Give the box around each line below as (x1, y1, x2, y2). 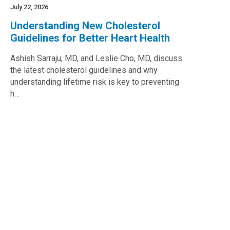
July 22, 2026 (10, 3, 49, 11)
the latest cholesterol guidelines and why (10, 65, 158, 75)
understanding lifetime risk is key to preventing (10, 77, 180, 87)
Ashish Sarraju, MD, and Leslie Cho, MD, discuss (10, 53, 183, 63)
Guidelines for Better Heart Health (10, 32, 170, 44)
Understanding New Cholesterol (10, 20, 161, 32)
